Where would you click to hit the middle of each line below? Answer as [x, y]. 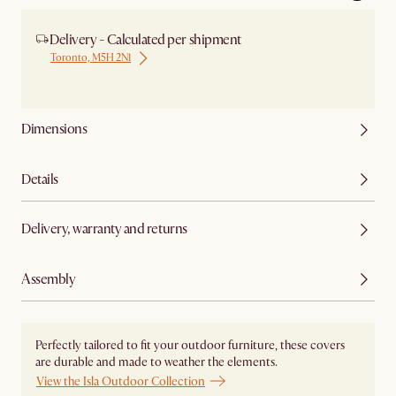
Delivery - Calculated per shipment [145, 39]
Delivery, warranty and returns [104, 229]
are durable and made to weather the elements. [156, 362]
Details [40, 179]
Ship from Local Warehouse [133, 77]
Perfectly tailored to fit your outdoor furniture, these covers [190, 345]
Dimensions [54, 129]
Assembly [49, 279]
